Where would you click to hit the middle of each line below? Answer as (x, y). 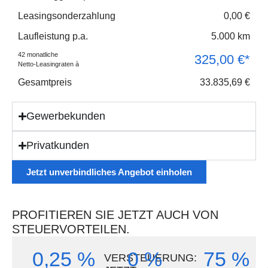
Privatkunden (58, 145)
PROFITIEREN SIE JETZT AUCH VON (115, 214)
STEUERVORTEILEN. (71, 229)
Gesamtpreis (45, 82)
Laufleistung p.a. (53, 36)
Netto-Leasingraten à (48, 64)
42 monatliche (38, 55)
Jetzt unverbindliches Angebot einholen (109, 172)
